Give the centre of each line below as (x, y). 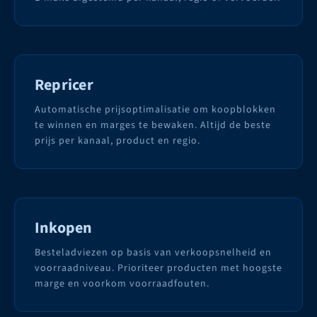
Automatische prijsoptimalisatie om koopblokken (155, 110)
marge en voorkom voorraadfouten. (122, 284)
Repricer (64, 85)
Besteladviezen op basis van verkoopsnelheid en (153, 253)
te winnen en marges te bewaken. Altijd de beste (153, 126)
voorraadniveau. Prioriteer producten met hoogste (158, 269)
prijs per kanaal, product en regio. (117, 141)
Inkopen (64, 228)
